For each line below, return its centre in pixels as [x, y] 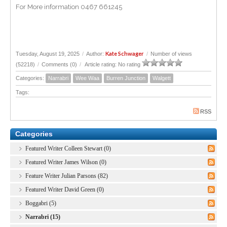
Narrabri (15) [43, 217]
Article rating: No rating [113, 64]
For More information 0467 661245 [69, 7]
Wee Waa [87, 78]
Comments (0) [59, 64]
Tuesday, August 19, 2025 [48, 54]
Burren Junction [126, 78]
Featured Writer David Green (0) [65, 190]
